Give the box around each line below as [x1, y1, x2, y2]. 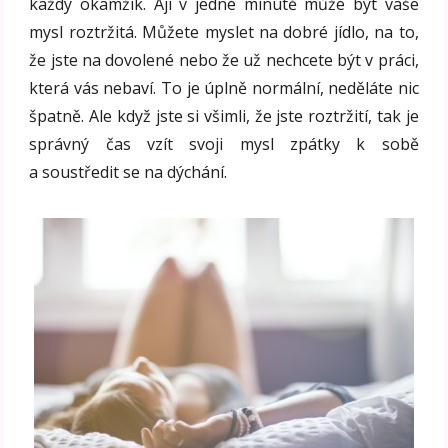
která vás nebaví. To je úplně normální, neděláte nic [29, 77, 419, 100]
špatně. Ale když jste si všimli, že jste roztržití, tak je [29, 105, 419, 128]
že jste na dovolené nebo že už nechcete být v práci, [29, 49, 419, 72]
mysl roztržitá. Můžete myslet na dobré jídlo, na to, [29, 21, 419, 44]
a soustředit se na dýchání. [29, 161, 228, 184]
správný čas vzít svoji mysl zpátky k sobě [29, 133, 419, 156]
